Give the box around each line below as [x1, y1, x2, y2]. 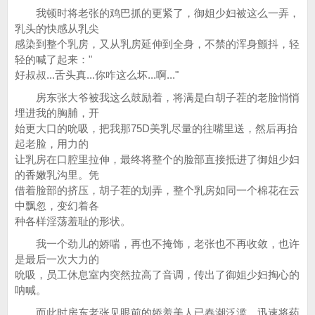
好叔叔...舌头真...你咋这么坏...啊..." [15, 69, 179, 81]
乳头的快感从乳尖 [15, 22, 99, 34]
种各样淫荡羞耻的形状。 [15, 215, 131, 227]
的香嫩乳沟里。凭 [15, 169, 99, 181]
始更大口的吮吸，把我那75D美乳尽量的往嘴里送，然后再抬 [15, 122, 297, 134]
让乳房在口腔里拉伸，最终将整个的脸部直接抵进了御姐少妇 [15, 153, 300, 165]
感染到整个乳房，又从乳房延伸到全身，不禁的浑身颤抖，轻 [15, 38, 300, 50]
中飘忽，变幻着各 [15, 200, 99, 212]
